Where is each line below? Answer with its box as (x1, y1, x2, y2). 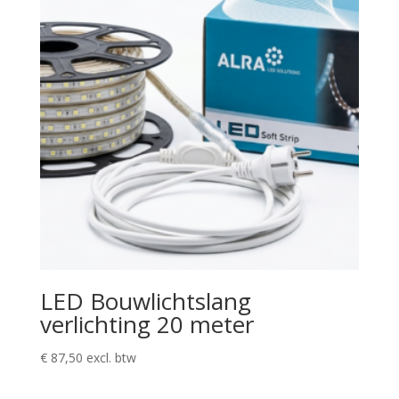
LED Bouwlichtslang (39, 285, 251, 318)
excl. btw (85, 349, 136, 367)
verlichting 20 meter (39, 308, 254, 341)
